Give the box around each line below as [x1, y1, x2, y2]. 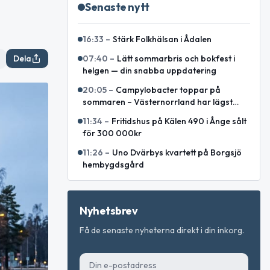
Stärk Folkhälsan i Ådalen [113, 34, 212, 45]
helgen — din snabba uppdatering [83, 65, 216, 76]
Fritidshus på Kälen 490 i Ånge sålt [111, 116, 246, 127]
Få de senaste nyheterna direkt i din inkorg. [80, 225, 244, 236]
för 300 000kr [83, 128, 142, 139]
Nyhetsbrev [80, 204, 138, 218]
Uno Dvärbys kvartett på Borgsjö [112, 147, 242, 158]
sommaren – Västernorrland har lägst [83, 96, 233, 107]
